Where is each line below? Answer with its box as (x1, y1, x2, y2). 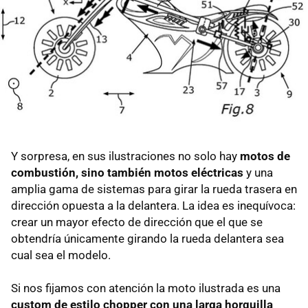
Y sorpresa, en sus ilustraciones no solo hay (11, 148, 240, 163)
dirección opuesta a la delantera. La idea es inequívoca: (11, 198, 296, 212)
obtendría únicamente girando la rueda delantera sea (11, 231, 284, 245)
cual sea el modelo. (11, 247, 111, 262)
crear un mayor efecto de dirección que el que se (11, 214, 263, 229)
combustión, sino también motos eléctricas (11, 165, 243, 179)
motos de (240, 148, 290, 163)
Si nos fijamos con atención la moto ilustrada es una (11, 280, 280, 295)
